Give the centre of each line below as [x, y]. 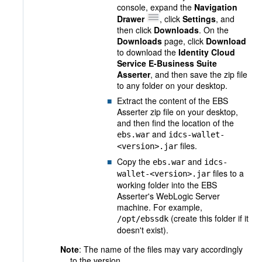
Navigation [216, 7]
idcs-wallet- [196, 135]
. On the [214, 30]
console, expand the [156, 7]
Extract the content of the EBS [173, 101]
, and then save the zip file [199, 74]
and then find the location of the [175, 123]
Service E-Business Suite [167, 63]
